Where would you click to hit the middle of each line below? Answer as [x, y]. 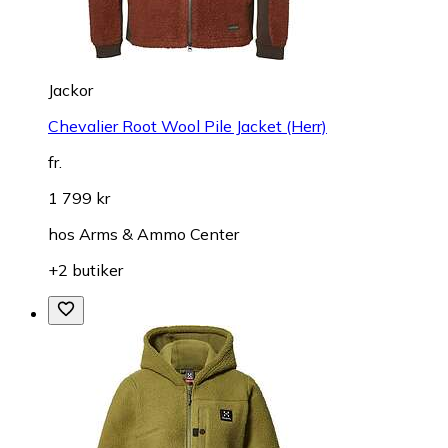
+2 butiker [85, 269]
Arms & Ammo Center [159, 233]
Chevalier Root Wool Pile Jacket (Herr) [187, 125]
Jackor [70, 89]
